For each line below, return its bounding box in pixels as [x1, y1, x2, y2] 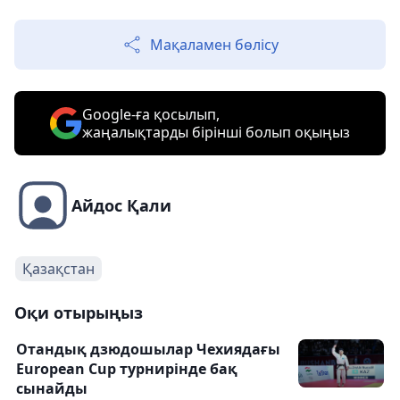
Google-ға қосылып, [82, 104, 220, 124]
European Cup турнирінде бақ [16, 359, 237, 379]
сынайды [16, 379, 87, 398]
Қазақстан [22, 259, 95, 279]
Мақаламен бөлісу [150, 35, 279, 54]
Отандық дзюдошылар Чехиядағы [16, 339, 280, 359]
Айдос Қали [71, 195, 171, 216]
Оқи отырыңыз [14, 302, 143, 323]
